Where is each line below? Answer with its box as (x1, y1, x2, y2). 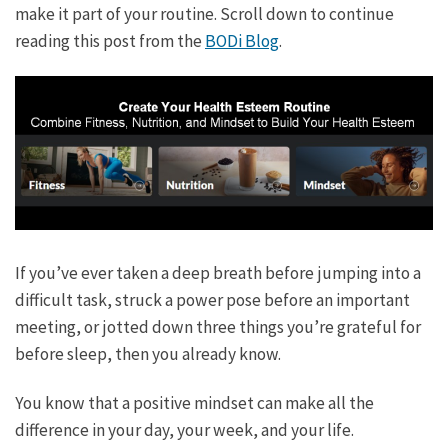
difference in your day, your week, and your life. (15, 419, 354, 442)
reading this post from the (15, 29, 205, 52)
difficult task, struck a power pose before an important (15, 289, 410, 312)
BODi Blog (205, 29, 279, 52)
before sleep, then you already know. (15, 343, 281, 366)
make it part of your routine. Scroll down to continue (15, 2, 394, 25)
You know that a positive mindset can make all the (15, 392, 374, 415)
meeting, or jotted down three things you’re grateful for (15, 316, 421, 339)
